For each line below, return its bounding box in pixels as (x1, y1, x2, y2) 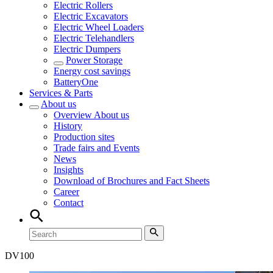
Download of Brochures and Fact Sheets (54, 175, 210, 186)
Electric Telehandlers (54, 33, 134, 43)
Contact (54, 197, 83, 208)
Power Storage (66, 55, 122, 65)
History (54, 121, 82, 131)
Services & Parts (29, 88, 93, 98)
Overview (54, 110, 94, 120)
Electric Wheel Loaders (54, 22, 144, 32)
